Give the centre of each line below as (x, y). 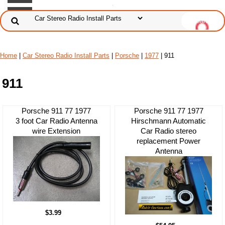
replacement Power (169, 141)
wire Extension (57, 131)
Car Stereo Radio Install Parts (66, 55)
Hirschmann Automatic (169, 121)
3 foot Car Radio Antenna (56, 121)
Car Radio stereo (169, 131)
